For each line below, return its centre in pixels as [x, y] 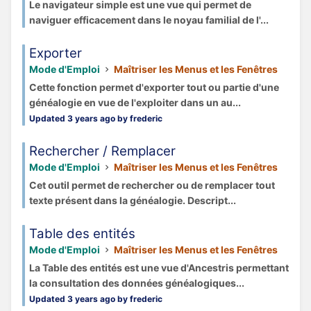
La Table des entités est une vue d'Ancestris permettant [159, 268]
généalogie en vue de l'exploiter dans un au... [135, 102]
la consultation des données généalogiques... [137, 283]
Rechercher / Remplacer [102, 151]
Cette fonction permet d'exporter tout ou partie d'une [154, 87]
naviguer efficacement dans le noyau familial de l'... [149, 19]
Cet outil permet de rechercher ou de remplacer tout [152, 185]
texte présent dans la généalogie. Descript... [133, 200]
